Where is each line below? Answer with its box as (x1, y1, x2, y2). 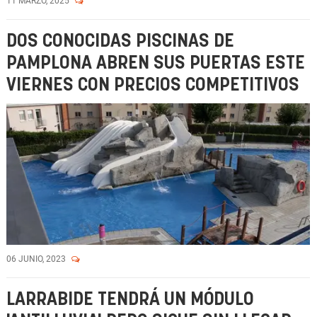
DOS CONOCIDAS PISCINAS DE (6, 33, 234, 50)
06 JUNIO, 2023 (6, 254, 68, 264)
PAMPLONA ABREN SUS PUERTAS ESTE (6, 54, 305, 72)
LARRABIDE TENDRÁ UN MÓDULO (6, 291, 254, 309)
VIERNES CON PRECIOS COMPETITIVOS (6, 76, 299, 94)
